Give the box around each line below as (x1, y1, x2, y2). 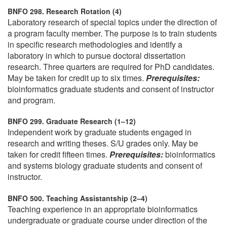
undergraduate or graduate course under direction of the (8, 214, 207, 226)
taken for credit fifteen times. (8, 148, 109, 161)
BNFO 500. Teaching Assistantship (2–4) (8, 193, 147, 203)
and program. (8, 94, 55, 106)
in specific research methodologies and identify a (8, 38, 182, 50)
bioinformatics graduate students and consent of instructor (8, 83, 214, 95)
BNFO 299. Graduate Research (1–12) (8, 116, 136, 127)
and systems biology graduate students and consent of (8, 160, 202, 172)
